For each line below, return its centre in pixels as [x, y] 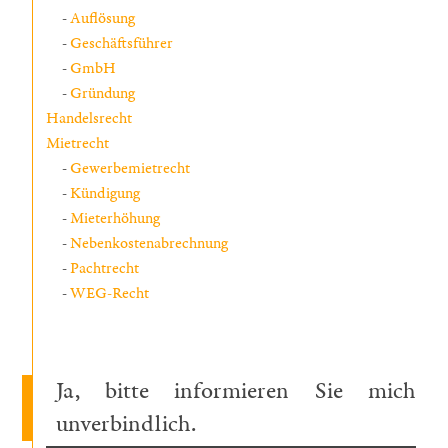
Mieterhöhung [114, 218]
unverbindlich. [125, 424]
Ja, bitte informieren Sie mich [235, 391]
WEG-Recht [109, 293]
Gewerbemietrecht [129, 168]
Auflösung [102, 18]
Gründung [102, 93]
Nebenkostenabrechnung [148, 243]
